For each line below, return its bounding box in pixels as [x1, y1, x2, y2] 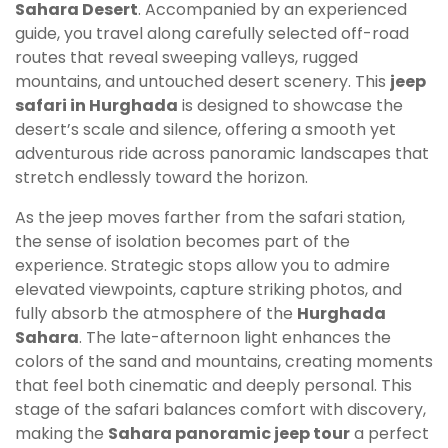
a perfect [350, 421, 429, 445]
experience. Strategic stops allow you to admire [15, 253, 390, 277]
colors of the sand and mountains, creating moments [15, 349, 433, 373]
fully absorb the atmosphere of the [15, 301, 297, 325]
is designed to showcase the [178, 93, 403, 117]
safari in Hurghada [15, 93, 178, 117]
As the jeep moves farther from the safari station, [15, 205, 405, 229]
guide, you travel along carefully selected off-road [15, 21, 409, 45]
